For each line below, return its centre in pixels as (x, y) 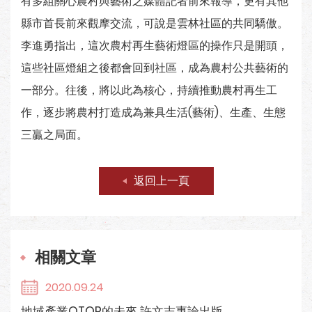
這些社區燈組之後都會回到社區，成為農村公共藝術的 (155, 68)
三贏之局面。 (54, 135)
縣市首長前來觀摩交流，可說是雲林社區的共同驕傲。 (155, 23)
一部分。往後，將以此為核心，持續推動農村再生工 (149, 90)
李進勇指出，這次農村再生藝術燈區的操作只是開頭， (155, 46)
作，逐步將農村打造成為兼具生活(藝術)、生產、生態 (153, 112)
